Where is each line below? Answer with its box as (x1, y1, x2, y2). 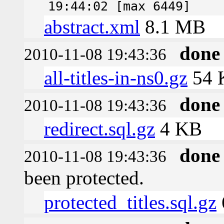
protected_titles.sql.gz (44, 191, 216, 213)
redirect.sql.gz (44, 117, 155, 139)
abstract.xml (44, 15, 140, 37)
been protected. (24, 166, 144, 188)
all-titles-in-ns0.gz (44, 66, 187, 88)
